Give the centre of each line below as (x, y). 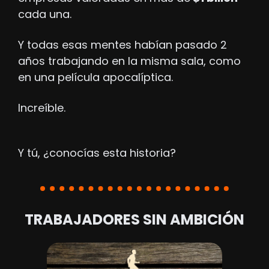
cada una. (46, 14)
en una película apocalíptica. (95, 77)
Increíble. (42, 107)
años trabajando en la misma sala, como (129, 61)
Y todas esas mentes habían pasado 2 (122, 44)
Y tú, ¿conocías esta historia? (97, 153)
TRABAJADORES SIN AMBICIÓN (134, 219)
